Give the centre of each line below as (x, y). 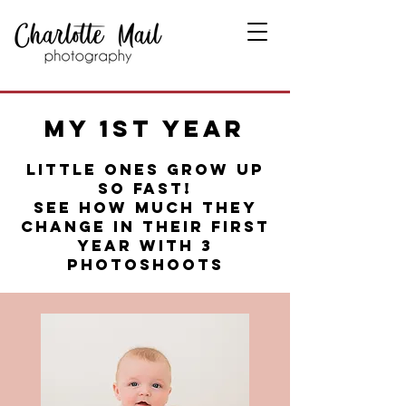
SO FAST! (145, 188)
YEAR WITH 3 (145, 246)
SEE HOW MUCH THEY (145, 208)
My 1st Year (145, 128)
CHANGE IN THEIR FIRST (145, 227)
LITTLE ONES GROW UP (145, 169)
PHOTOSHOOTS (145, 265)
